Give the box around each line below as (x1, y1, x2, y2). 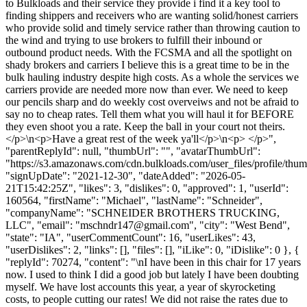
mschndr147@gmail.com (80, 219, 189, 231)
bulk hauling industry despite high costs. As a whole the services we (5, 71, 299, 83)
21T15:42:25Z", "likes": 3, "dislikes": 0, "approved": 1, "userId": (5, 182, 288, 194)
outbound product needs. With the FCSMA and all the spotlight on (5, 46, 292, 58)
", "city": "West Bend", (189, 219, 290, 231)
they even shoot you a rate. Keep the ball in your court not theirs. (5, 120, 285, 132)
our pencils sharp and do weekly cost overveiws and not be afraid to (5, 95, 299, 108)
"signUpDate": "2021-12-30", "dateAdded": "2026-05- (5, 169, 245, 182)
